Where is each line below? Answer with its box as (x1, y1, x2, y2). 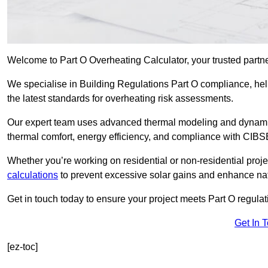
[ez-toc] (7, 242, 38, 252)
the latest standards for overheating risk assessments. (7, 93, 233, 104)
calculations (7, 170, 58, 181)
